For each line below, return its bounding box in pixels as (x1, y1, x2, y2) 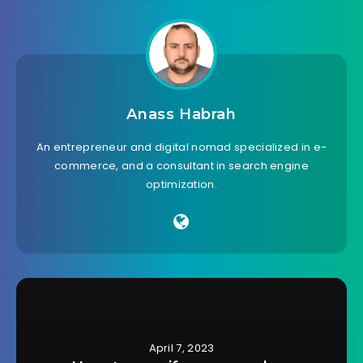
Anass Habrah (126, 105, 237, 123)
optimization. (146, 176, 217, 192)
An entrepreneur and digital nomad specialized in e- (36, 139, 327, 155)
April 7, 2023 (148, 340, 215, 356)
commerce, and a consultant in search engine (54, 157, 309, 173)
